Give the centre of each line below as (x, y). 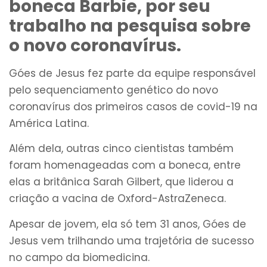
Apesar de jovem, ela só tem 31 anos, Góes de (128, 224)
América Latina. (49, 123)
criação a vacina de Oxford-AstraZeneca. (117, 199)
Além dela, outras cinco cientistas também (121, 149)
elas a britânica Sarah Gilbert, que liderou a (121, 182)
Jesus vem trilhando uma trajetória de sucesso (131, 240)
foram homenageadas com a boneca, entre (125, 165)
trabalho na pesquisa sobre (130, 26)
